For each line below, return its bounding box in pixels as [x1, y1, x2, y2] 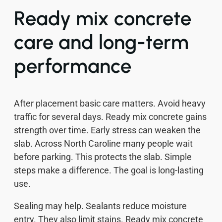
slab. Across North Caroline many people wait [14, 138, 193, 149]
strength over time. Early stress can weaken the [14, 124, 201, 135]
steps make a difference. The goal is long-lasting [14, 165, 204, 175]
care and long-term [14, 30, 189, 54]
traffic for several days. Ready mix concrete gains [14, 111, 207, 122]
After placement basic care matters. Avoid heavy [14, 98, 206, 109]
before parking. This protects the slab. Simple [14, 151, 192, 162]
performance [14, 54, 131, 78]
